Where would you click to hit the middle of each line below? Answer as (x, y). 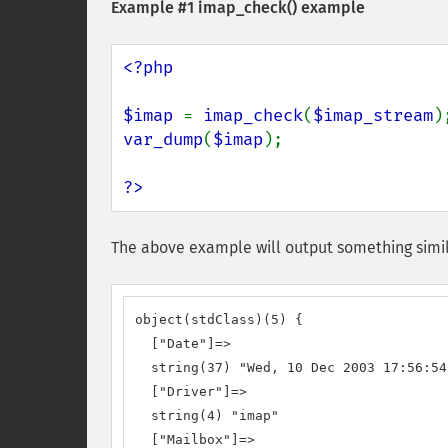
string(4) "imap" (207, 415)
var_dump (163, 139)
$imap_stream (373, 115)
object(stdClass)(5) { (219, 319)
